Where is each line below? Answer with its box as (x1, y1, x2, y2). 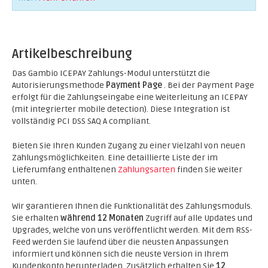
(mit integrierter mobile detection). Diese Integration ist (12, 104, 230, 114)
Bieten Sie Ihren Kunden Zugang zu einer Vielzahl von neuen (12, 141, 245, 151)
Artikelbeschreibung (12, 47, 132, 62)
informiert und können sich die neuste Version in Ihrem (12, 249, 229, 259)
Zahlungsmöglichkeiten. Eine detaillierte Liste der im (12, 153, 218, 163)
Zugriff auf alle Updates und (144, 213, 252, 223)
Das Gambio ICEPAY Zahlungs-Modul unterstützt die (12, 68, 210, 78)
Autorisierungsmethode (12, 80, 106, 90)
